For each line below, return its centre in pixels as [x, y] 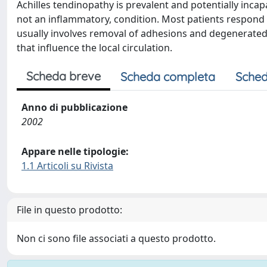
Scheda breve [63, 76]
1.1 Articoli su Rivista [67, 166]
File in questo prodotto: [69, 210]
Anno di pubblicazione [74, 107]
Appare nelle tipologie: [75, 151]
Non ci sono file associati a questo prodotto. [116, 238]
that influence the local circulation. [94, 48]
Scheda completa [168, 77]
